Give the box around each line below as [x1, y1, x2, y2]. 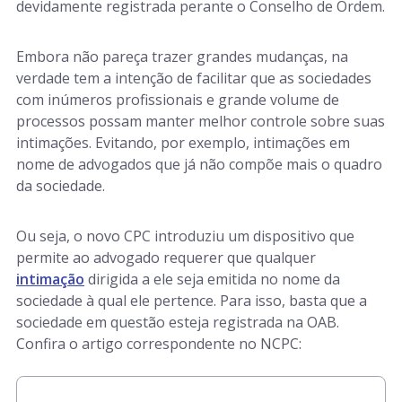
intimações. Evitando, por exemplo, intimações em [16, 133, 350, 153]
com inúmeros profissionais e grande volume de [16, 90, 339, 109]
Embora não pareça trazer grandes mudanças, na [16, 47, 348, 66]
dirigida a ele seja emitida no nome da [84, 269, 340, 289]
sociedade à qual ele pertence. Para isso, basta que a [16, 291, 367, 310]
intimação [16, 269, 84, 289]
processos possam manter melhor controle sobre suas [16, 111, 385, 131]
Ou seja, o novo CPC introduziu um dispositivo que [16, 226, 354, 246]
